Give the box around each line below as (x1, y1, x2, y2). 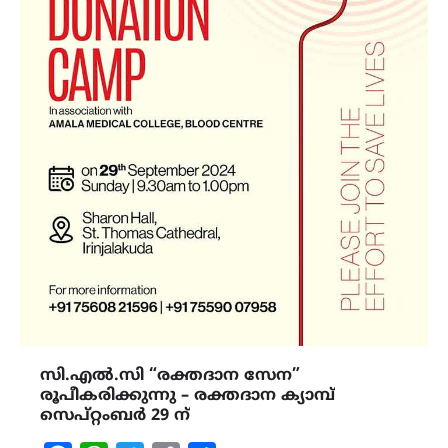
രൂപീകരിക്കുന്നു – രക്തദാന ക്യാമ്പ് (40, 386, 335, 407)
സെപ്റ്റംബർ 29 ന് (40, 406, 190, 427)
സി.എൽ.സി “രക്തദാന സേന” (40, 366, 300, 387)
